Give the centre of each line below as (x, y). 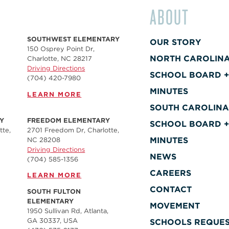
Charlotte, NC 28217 (60, 59)
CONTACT (171, 189)
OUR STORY (176, 42)
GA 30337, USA (53, 221)
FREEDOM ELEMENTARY (69, 120)
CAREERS (171, 173)
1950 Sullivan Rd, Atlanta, (68, 211)
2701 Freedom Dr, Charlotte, (73, 130)
